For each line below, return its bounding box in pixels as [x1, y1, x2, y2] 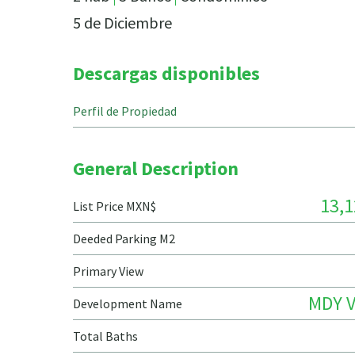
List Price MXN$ [73, 198, 156, 214]
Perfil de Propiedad [73, 103, 177, 119]
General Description [73, 156, 239, 181]
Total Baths [73, 328, 138, 344]
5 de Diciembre [73, 13, 172, 32]
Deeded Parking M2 [73, 231, 175, 246]
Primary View [73, 263, 143, 279]
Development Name [73, 296, 182, 311]
